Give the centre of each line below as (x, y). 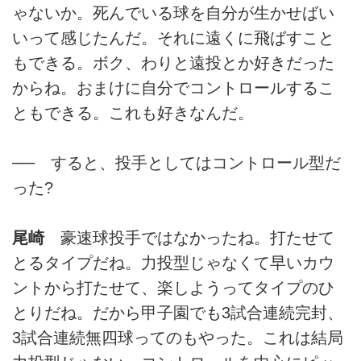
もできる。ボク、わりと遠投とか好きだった (173, 62)
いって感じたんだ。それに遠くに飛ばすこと (173, 37)
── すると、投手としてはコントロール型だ (176, 163)
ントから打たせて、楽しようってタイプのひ (173, 288)
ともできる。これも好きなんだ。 (133, 112)
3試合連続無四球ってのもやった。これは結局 (178, 338)
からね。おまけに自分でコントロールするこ (173, 87)
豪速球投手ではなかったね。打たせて (189, 238)
